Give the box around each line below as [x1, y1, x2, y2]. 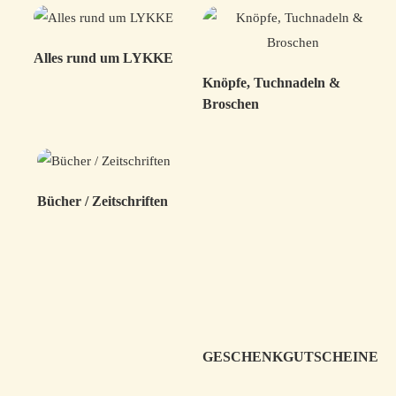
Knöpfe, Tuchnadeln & [202, 75, 340, 90]
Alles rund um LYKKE [34, 50, 173, 65]
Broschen [202, 96, 259, 111]
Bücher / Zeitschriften [36, 194, 168, 209]
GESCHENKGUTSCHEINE [202, 349, 378, 364]
